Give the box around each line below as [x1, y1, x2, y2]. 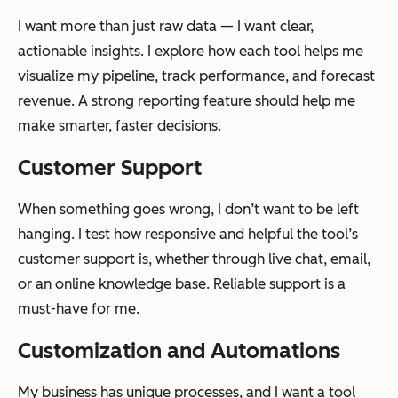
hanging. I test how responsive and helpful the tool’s [18, 225, 358, 243]
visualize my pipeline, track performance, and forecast [18, 67, 375, 84]
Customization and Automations [18, 337, 340, 363]
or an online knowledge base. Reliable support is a [18, 275, 346, 292]
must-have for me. [18, 299, 139, 317]
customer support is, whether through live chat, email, [18, 250, 370, 267]
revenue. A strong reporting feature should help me [18, 92, 355, 109]
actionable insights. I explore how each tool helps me [18, 42, 363, 60]
